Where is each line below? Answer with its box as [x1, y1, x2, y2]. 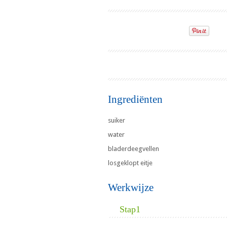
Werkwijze [108, 181, 154, 194]
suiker [108, 117, 125, 125]
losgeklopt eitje [108, 159, 153, 167]
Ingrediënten [108, 93, 163, 106]
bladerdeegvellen [108, 145, 159, 153]
